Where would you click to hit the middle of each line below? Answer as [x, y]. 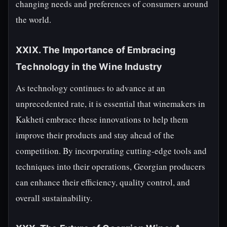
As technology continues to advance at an [90, 88]
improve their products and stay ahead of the [95, 135]
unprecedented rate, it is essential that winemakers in [110, 104]
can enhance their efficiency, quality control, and [103, 182]
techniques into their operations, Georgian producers [110, 166]
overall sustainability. [54, 198]
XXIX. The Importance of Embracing [96, 50]
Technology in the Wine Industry [89, 67]
